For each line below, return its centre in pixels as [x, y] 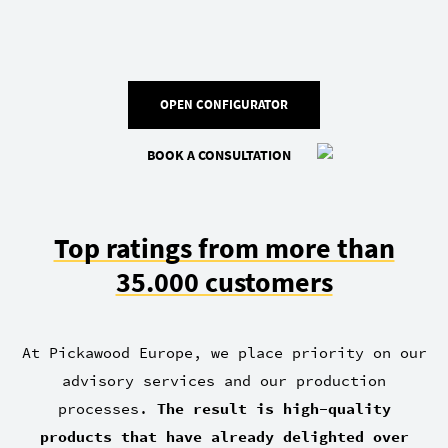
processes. [107, 408]
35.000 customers [224, 281]
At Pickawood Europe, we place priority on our [224, 352]
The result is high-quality [273, 408]
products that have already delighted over [224, 436]
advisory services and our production [224, 380]
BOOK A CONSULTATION [219, 154]
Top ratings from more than [224, 247]
